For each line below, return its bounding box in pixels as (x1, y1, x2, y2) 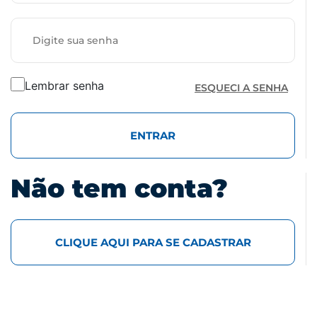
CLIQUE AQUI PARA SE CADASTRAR (54, 236, 251, 250)
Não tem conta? (11, 173, 228, 204)
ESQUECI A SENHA (195, 81, 288, 95)
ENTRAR (130, 129, 175, 143)
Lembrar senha (25, 79, 104, 93)
